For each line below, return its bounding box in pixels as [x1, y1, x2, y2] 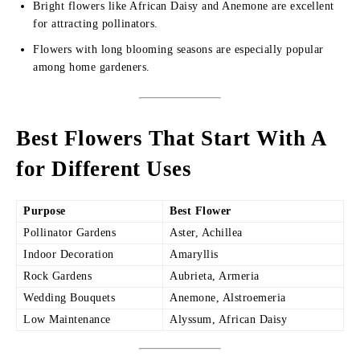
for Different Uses [16, 157, 191, 181]
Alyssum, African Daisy [170, 313, 287, 325]
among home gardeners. [33, 61, 150, 73]
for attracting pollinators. [33, 18, 158, 30]
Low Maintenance [23, 313, 111, 325]
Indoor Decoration [23, 248, 114, 260]
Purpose [23, 205, 66, 217]
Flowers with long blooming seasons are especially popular [33, 43, 324, 55]
